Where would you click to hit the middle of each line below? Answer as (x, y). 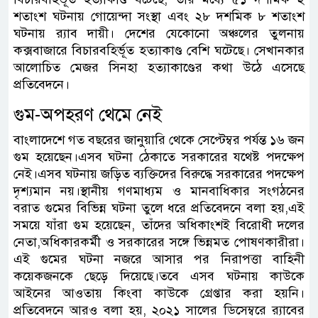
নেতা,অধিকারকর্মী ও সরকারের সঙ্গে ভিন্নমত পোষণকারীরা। (159, 242)
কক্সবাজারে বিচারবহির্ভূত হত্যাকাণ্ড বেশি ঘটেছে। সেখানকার (159, 50)
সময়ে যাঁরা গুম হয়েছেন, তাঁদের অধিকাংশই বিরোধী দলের (159, 225)
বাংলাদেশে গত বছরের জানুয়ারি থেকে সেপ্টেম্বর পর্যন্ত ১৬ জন (159, 139)
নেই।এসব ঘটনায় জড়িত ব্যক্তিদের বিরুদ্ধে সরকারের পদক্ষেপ (159, 174)
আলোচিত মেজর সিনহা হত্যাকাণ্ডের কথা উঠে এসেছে (159, 67)
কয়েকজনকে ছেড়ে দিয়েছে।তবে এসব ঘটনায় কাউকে (159, 276)
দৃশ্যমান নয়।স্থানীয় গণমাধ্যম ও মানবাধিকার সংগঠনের (159, 191)
